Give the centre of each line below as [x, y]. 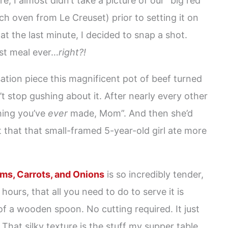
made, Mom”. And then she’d [130, 113]
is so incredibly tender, [154, 174]
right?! [72, 52]
